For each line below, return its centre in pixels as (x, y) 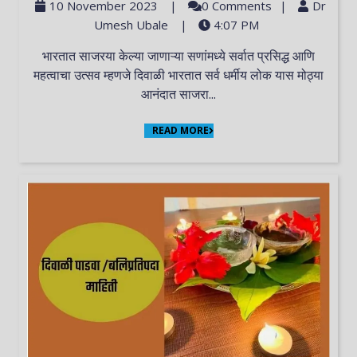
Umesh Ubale (131, 25)
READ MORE (180, 131)
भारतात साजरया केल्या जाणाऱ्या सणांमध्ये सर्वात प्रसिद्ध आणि (47, 56)
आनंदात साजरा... (178, 94)
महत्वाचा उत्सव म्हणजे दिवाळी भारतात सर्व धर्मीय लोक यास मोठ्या (178, 75)
